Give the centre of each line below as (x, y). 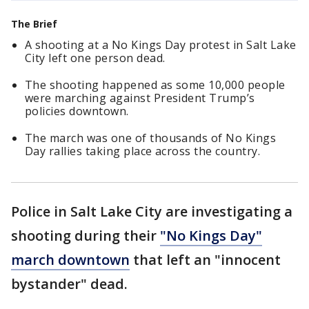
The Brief (34, 24)
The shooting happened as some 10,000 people (155, 85)
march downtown (70, 260)
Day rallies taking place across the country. (143, 151)
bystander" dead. (71, 284)
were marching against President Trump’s (140, 98)
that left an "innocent (205, 260)
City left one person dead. (95, 58)
